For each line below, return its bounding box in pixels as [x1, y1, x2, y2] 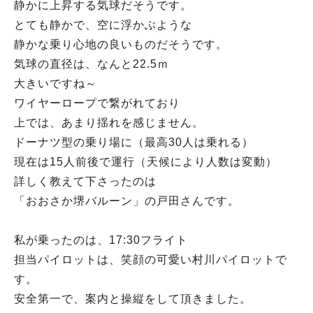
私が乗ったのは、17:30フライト [14, 234, 188, 247]
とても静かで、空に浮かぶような [14, 19, 192, 31]
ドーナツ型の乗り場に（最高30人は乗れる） [14, 136, 254, 149]
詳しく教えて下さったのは [14, 175, 156, 188]
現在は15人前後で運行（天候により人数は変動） [14, 156, 277, 168]
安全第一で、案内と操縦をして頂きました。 [14, 293, 252, 305]
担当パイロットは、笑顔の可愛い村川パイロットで [14, 254, 287, 266]
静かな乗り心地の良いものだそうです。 [14, 38, 228, 51]
